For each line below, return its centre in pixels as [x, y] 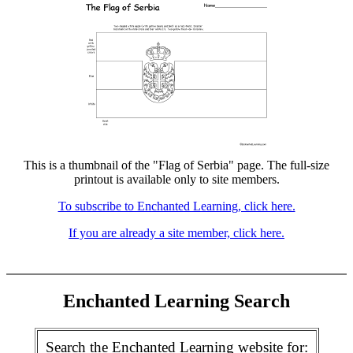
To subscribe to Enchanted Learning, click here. [176, 206]
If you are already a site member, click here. [176, 233]
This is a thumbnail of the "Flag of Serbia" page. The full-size [176, 165]
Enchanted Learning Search [176, 301]
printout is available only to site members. [176, 179]
